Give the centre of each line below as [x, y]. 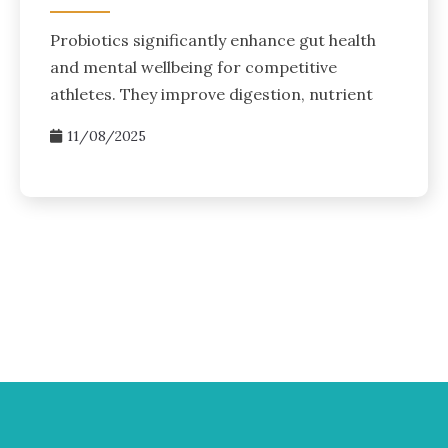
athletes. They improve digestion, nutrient [211, 93]
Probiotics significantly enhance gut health [213, 39]
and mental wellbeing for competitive [193, 66]
